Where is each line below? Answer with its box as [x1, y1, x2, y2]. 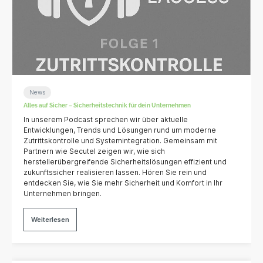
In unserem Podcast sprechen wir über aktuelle [23, 115, 188, 124]
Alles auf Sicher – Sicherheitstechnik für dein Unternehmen [23, 102, 191, 109]
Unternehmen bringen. [23, 189, 102, 198]
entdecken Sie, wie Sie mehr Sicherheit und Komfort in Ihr [23, 178, 223, 188]
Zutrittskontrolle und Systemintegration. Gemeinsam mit [23, 136, 218, 146]
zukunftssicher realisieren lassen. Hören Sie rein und [23, 168, 207, 177]
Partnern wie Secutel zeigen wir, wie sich [23, 147, 166, 156]
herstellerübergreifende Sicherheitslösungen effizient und [23, 157, 227, 167]
